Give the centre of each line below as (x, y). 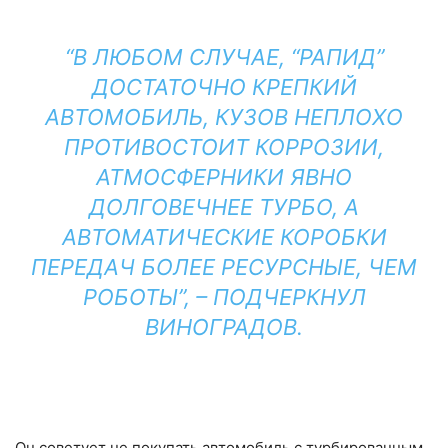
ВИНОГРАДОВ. (224, 327)
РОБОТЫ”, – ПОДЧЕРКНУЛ (224, 297)
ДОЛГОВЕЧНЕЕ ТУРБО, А (224, 207)
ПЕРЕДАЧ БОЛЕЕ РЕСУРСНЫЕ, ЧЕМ (224, 267)
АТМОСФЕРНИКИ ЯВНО (224, 177)
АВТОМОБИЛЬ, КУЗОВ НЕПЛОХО (224, 117)
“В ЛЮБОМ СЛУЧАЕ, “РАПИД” (224, 57)
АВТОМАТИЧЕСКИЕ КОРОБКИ (224, 237)
